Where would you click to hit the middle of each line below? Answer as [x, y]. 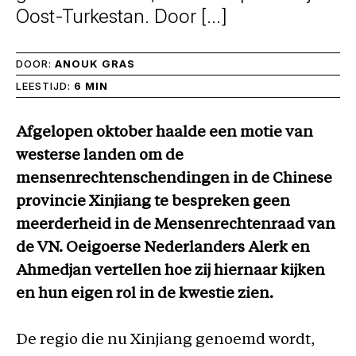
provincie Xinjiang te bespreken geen [153, 202]
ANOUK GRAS [95, 64]
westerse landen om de [100, 156]
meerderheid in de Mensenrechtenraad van [176, 225]
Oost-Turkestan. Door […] [122, 16]
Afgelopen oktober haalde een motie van [164, 133]
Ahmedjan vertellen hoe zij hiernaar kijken [170, 271]
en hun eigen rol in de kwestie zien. [145, 294]
